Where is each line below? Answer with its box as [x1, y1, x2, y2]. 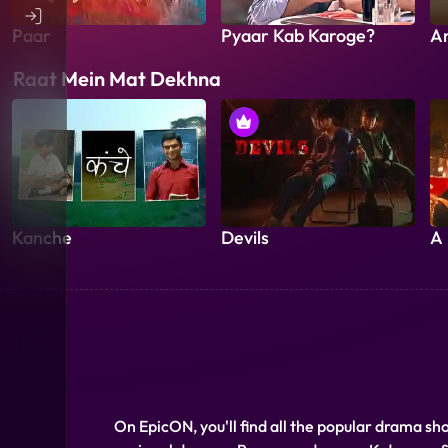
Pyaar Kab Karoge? [221, 24, 375, 48]
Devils [221, 225, 269, 249]
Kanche [12, 225, 72, 249]
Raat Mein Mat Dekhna [13, 66, 221, 92]
